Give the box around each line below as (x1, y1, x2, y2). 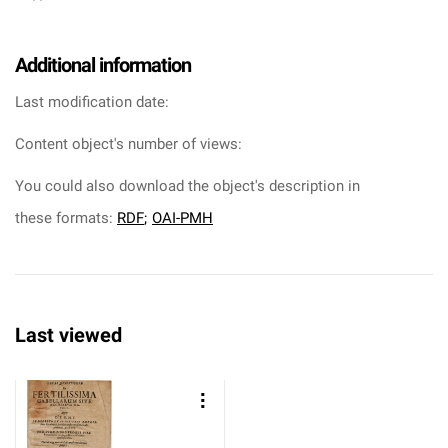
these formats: (15, 209, 117, 227)
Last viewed (15, 323, 122, 347)
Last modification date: (15, 93, 169, 111)
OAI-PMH (152, 209, 213, 227)
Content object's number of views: (15, 135, 242, 153)
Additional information (15, 53, 191, 77)
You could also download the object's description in (15, 177, 360, 195)
